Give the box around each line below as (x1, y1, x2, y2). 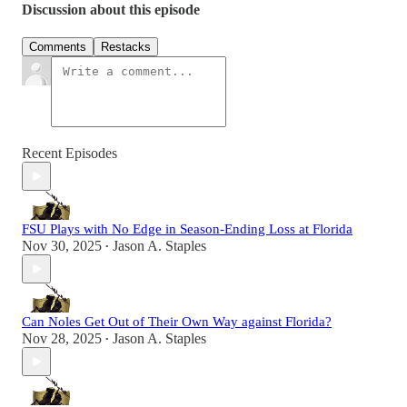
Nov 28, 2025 (22, 331, 102, 347)
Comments (29, 40, 86, 55)
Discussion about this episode (22, 2, 200, 18)
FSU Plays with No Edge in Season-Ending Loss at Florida (22, 222, 352, 237)
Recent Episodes (22, 145, 117, 162)
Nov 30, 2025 (22, 238, 102, 254)
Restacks (101, 40, 151, 55)
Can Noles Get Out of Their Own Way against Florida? (22, 314, 332, 330)
